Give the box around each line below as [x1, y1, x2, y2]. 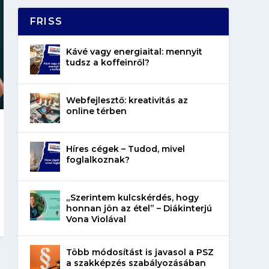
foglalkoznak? [65, 154, 130, 165]
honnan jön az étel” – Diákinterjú [65, 202, 212, 214]
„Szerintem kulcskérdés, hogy [65, 192, 199, 203]
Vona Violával [65, 213, 126, 225]
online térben [65, 105, 127, 116]
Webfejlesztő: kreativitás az [65, 94, 188, 106]
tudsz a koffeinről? [65, 56, 150, 68]
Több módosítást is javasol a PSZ [65, 246, 214, 258]
